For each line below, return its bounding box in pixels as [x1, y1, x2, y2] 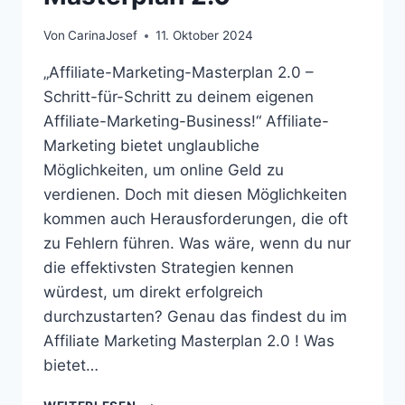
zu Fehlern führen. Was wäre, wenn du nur [43, 234, 351, 253]
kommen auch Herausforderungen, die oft [43, 210, 348, 229]
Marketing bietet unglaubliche [43, 137, 259, 155]
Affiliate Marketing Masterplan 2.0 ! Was [43, 332, 334, 351]
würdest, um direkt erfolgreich [43, 283, 263, 302]
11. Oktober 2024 [155, 28, 254, 43]
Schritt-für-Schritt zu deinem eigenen [43, 88, 314, 107]
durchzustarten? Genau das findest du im [43, 307, 347, 326]
